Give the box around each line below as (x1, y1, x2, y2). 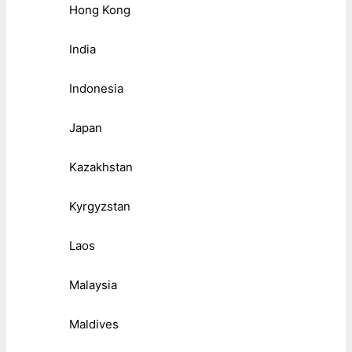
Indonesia (69, 80, 123, 96)
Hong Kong (69, 2, 130, 17)
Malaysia (69, 277, 117, 292)
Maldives (69, 316, 119, 332)
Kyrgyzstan (69, 198, 130, 214)
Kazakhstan (69, 159, 133, 174)
